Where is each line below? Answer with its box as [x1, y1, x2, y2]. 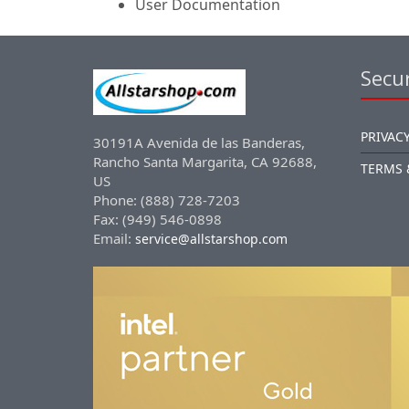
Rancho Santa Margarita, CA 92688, [93, 152, 317, 171]
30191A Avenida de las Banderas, [93, 133, 305, 152]
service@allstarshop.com [135, 230, 288, 247]
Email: [93, 229, 135, 247]
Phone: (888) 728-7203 [93, 191, 240, 209]
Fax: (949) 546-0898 [93, 210, 222, 228]
